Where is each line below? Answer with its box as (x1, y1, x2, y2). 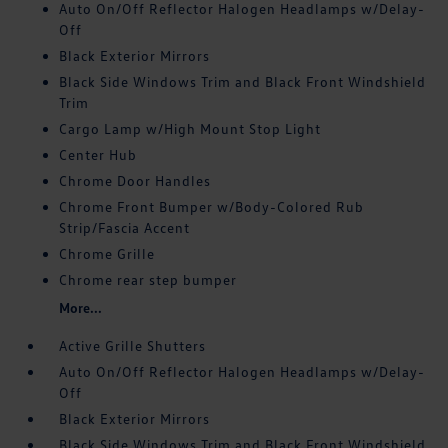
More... (59, 299, 103, 317)
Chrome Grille (59, 245, 156, 263)
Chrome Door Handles (59, 172, 212, 190)
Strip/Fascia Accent (59, 219, 191, 237)
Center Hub (59, 146, 138, 164)
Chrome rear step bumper (59, 271, 238, 289)
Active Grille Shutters (59, 337, 207, 355)
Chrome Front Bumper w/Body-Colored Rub (59, 198, 365, 216)
